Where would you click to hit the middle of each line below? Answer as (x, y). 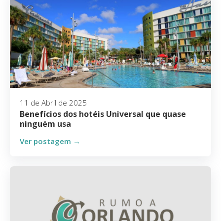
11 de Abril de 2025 (53, 103)
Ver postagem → (50, 141)
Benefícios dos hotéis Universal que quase (103, 114)
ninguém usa (45, 124)
